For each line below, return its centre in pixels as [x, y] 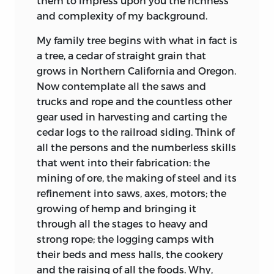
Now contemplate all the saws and [121, 86]
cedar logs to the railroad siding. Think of [135, 131]
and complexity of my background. [122, 15]
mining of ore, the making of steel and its [137, 177]
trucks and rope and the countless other [134, 101]
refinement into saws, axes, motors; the [131, 193]
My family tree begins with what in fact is [137, 40]
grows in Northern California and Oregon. [136, 70]
